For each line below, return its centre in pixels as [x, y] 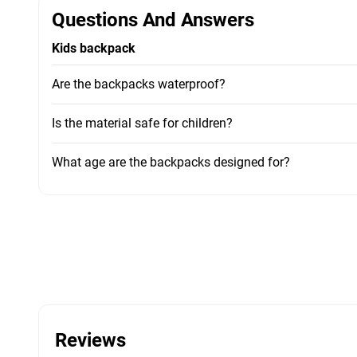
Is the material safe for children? [142, 123]
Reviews [90, 340]
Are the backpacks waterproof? [139, 84]
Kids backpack [94, 48]
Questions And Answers [153, 20]
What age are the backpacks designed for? [171, 162]
